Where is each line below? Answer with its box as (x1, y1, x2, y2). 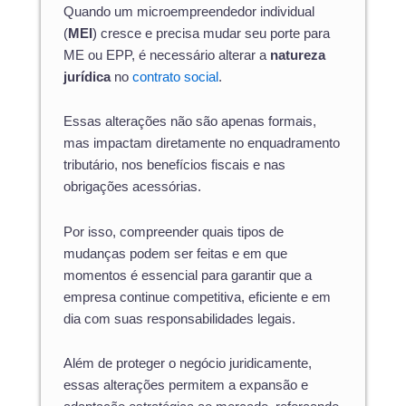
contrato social (132, 69, 218, 84)
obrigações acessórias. (63, 179, 201, 195)
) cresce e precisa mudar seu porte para (92, 25, 330, 41)
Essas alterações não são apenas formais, (63, 114, 316, 130)
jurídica (63, 69, 111, 84)
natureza (270, 47, 325, 63)
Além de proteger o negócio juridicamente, (63, 356, 312, 372)
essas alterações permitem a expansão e (63, 378, 308, 393)
